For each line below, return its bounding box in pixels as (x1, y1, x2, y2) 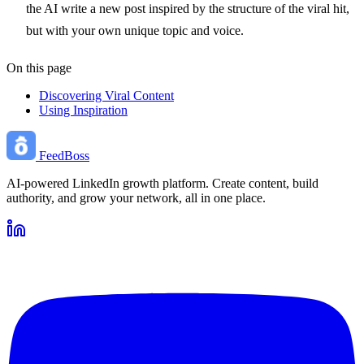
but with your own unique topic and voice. (26, 23, 244, 37)
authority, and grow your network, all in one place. (6, 190, 266, 205)
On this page (6, 60, 71, 75)
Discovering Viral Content (39, 88, 174, 102)
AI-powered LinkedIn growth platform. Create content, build (6, 175, 318, 190)
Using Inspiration (39, 102, 128, 117)
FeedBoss (39, 148, 89, 162)
